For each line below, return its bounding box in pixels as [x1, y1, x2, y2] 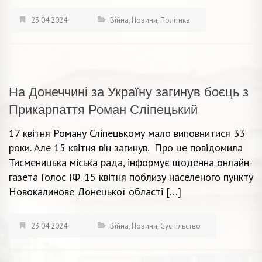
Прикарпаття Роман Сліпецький [9, 102, 198, 117]
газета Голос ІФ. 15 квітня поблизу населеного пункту [9, 170, 253, 184]
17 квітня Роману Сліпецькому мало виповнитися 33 [9, 126, 245, 140]
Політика [160, 15, 190, 25]
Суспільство [160, 220, 201, 231]
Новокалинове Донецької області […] [9, 184, 181, 198]
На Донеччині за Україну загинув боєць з [9, 84, 249, 99]
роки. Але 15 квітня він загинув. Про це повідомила [9, 140, 243, 154]
